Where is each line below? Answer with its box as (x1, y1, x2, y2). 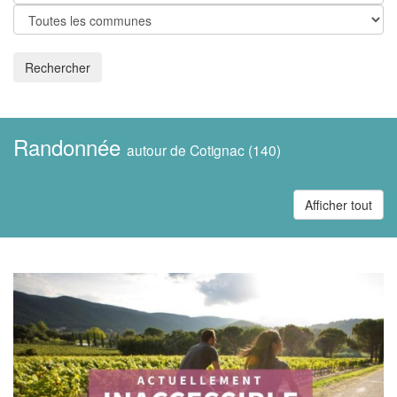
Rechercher (25, 58, 90, 76)
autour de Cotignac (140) (127, 140, 281, 160)
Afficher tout (305, 196, 372, 214)
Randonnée (13, 131, 127, 162)
